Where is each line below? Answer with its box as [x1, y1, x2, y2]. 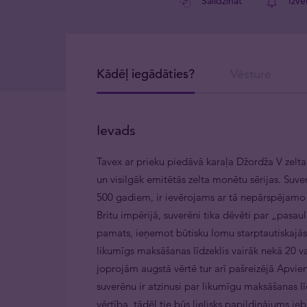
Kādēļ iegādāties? [97, 66, 195, 82]
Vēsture [230, 66, 271, 82]
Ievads [97, 122, 136, 138]
